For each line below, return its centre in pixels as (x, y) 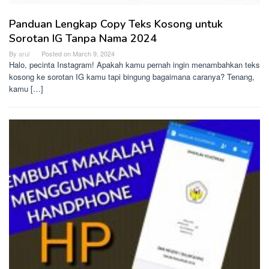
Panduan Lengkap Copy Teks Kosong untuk (116, 24)
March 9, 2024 (94, 53)
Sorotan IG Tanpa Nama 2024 (83, 38)
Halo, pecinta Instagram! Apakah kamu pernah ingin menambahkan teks (134, 64)
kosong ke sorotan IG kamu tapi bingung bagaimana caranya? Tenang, (132, 76)
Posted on (57, 53)
